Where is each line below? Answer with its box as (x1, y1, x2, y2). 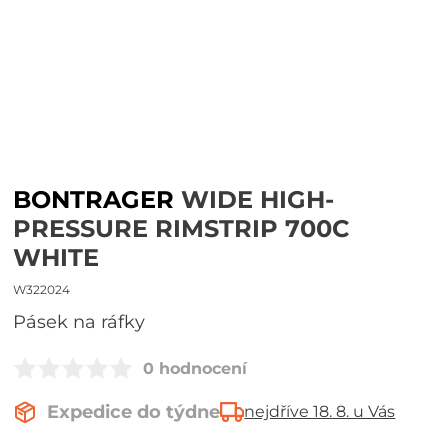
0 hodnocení (143, 358, 248, 378)
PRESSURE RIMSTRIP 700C (13, 214, 350, 243)
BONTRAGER (13, 185, 175, 214)
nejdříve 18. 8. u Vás (244, 402, 396, 421)
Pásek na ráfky (26, 311, 146, 333)
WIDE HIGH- (174, 185, 335, 214)
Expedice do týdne (47, 401, 221, 423)
